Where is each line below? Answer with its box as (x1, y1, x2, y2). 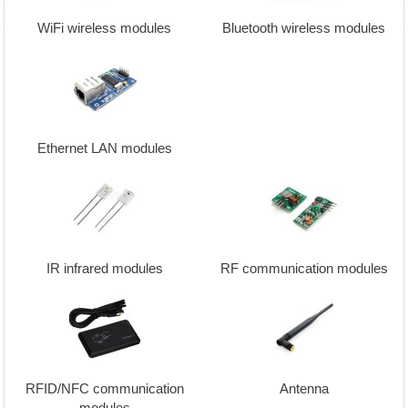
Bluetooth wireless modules (222, 20, 385, 36)
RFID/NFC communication (25, 381, 184, 396)
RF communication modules (219, 260, 388, 276)
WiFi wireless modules (37, 20, 171, 36)
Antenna (279, 381, 329, 396)
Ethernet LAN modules (36, 140, 172, 156)
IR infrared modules (46, 260, 163, 276)
